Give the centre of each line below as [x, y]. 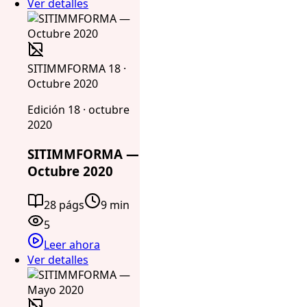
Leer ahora [72, 244]
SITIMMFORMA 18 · [77, 69]
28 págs [64, 205]
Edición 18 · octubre [78, 110]
